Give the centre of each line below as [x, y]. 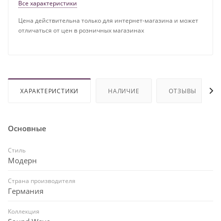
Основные [27, 128]
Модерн [22, 160]
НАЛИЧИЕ [124, 91]
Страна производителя [42, 181]
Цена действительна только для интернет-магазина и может [108, 20]
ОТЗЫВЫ [183, 91]
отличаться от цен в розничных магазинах [81, 30]
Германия [26, 191]
